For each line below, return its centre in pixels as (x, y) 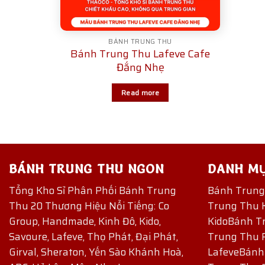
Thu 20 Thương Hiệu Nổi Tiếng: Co (89, 206)
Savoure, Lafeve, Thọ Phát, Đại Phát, (93, 236)
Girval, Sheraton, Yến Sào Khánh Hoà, (96, 252)
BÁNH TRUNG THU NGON (86, 169)
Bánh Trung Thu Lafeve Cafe (140, 54)
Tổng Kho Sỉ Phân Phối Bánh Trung (93, 190)
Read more (140, 93)
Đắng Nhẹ (140, 68)
